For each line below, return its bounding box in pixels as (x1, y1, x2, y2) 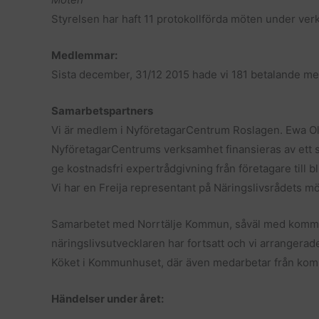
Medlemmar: (51, 48, 117, 62)
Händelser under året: (51, 292, 164, 305)
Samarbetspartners (51, 104, 153, 117)
